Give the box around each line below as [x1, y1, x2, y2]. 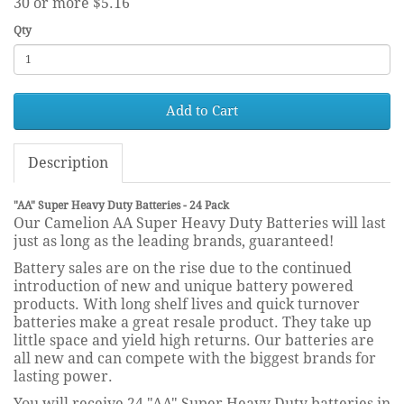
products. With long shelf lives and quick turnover [14, 295, 360, 313]
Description [28, 153, 108, 171]
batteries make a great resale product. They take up [14, 313, 372, 331]
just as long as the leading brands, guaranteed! [14, 232, 334, 250]
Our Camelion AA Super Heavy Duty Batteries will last [14, 214, 386, 232]
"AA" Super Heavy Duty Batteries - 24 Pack [14, 198, 229, 212]
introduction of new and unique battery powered [14, 277, 353, 295]
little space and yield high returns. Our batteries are [14, 331, 374, 349]
